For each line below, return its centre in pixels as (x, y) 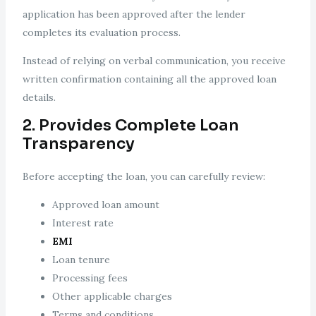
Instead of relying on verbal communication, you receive (154, 61)
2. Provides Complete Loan (130, 126)
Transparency (78, 144)
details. (39, 98)
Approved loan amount (105, 205)
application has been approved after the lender (134, 14)
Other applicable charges (112, 297)
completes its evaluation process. (101, 33)
